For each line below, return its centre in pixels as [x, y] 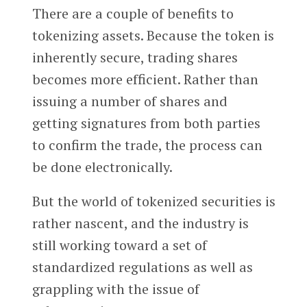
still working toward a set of [119, 245]
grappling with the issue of [115, 289]
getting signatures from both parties [146, 123]
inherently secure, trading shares [135, 58]
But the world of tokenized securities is [153, 201]
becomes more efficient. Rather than [145, 79]
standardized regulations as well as [142, 267]
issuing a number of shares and [130, 101]
